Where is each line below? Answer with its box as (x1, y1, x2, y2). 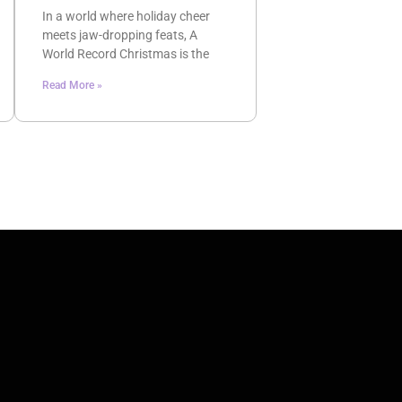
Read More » (41, 79, 102, 92)
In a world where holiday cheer (41, 9, 210, 24)
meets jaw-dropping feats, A (41, 28, 197, 43)
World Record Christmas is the (41, 47, 209, 62)
